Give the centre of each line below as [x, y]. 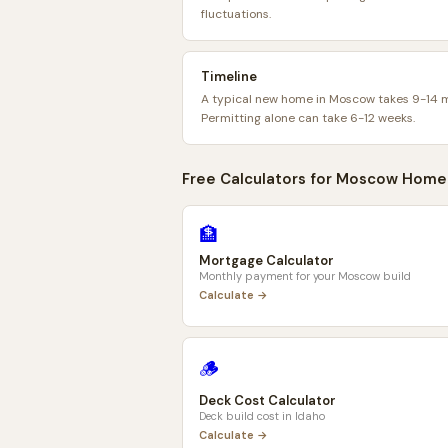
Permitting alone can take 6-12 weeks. [308, 118]
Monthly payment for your [268, 276]
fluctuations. [236, 14]
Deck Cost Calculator [267, 400]
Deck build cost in [247, 416]
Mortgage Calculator [266, 260]
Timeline [229, 76]
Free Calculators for [259, 179]
